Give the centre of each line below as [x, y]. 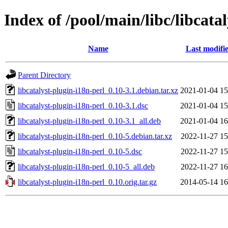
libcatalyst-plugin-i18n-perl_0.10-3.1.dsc [83, 105]
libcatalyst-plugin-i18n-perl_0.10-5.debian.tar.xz [95, 136]
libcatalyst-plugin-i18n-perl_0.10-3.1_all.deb [89, 121]
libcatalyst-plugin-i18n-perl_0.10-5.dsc [80, 151]
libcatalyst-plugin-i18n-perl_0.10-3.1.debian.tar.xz [98, 90]
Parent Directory [44, 75]
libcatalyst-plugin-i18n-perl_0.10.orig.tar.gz [87, 182]
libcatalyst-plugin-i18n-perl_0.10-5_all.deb [86, 166]
